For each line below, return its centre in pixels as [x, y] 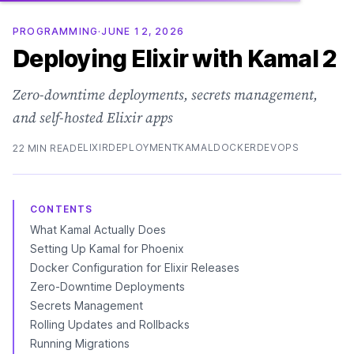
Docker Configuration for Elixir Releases [135, 267]
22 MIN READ [45, 148]
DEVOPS [278, 147]
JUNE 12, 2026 [143, 31]
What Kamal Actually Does [98, 230]
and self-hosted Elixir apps [93, 117]
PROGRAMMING [56, 31]
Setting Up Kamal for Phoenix [107, 249]
